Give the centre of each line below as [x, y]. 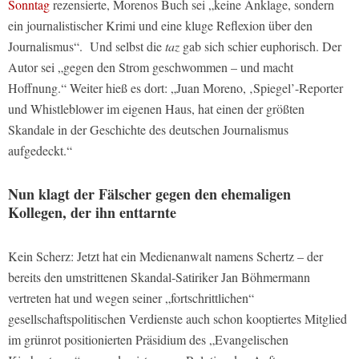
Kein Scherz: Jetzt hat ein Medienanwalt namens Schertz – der [165, 256]
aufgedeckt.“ [40, 151]
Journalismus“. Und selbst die [87, 46]
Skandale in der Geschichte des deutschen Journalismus [148, 130]
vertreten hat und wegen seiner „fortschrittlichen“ [131, 298]
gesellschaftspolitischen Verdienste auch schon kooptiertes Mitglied [177, 319]
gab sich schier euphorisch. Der [260, 46]
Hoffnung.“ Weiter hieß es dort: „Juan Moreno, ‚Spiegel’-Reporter [175, 88]
